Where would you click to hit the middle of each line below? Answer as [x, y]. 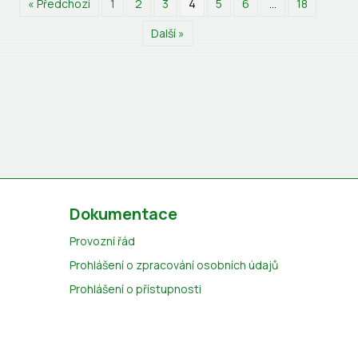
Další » [168, 33]
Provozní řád [102, 241]
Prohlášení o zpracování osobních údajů [173, 265]
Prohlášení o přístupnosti [135, 289]
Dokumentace [123, 214]
